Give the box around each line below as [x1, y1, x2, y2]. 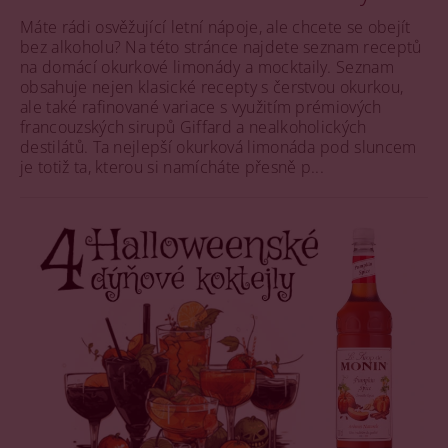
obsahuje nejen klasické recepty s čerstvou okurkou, [20, 76, 404, 98]
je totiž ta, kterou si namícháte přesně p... [20, 156, 325, 178]
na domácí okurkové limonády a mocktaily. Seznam [20, 56, 395, 78]
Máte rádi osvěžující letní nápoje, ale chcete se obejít [20, 16, 411, 38]
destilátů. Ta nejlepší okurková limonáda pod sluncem [20, 136, 417, 158]
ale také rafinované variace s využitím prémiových [20, 96, 382, 118]
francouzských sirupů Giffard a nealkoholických [20, 116, 367, 138]
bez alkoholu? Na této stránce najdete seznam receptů [20, 36, 422, 58]
